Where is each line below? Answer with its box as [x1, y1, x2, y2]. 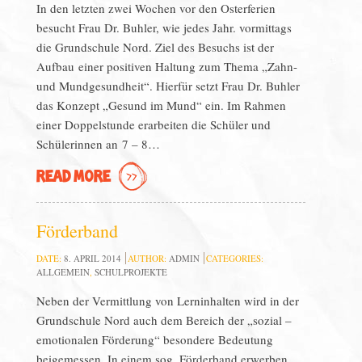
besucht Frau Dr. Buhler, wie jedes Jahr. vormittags [36, 19, 292, 36]
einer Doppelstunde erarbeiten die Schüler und [36, 116, 271, 133]
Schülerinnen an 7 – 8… [36, 136, 160, 152]
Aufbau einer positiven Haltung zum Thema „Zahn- [36, 58, 297, 74]
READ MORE [36, 170, 111, 184]
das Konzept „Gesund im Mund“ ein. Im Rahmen [36, 97, 286, 113]
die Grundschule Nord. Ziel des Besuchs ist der [36, 39, 274, 55]
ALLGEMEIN [36, 266, 90, 278]
